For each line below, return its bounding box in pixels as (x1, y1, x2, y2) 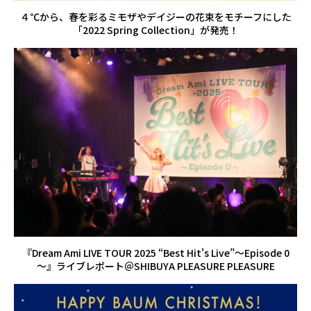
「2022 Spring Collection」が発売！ (72, 22, 239, 37)
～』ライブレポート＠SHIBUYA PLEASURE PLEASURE (36, 258, 275, 273)
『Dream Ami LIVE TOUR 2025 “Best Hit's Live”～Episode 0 (22, 245, 289, 260)
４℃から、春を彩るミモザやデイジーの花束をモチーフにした (19, 9, 292, 24)
